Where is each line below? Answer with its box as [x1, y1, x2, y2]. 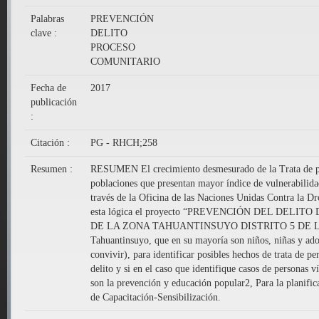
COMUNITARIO [90, 56, 160, 68]
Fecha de [31, 83, 66, 94]
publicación [31, 97, 77, 108]
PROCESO [90, 42, 135, 53]
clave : [31, 28, 60, 39]
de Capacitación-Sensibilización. [90, 292, 221, 303]
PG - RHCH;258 [90, 137, 157, 149]
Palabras [31, 14, 64, 25]
